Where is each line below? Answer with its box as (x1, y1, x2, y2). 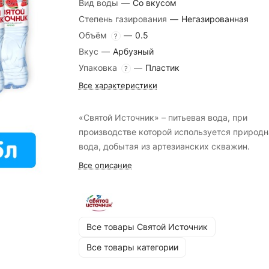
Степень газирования (78, 14, 169, 24)
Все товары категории (86, 242, 178, 253)
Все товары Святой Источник (86, 222, 208, 232)
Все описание (78, 160, 132, 170)
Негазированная (181, 14, 249, 24)
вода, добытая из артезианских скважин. (78, 141, 250, 151)
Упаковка (78, 62, 119, 73)
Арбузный (112, 46, 154, 56)
